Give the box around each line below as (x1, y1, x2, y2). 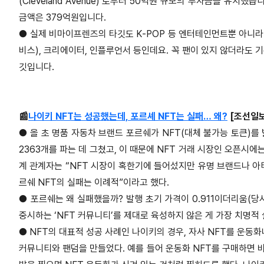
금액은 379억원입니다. (19, 12, 106, 24)
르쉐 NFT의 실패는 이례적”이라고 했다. (19, 177, 169, 189)
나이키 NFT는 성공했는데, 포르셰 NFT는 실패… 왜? (28, 111, 227, 123)
